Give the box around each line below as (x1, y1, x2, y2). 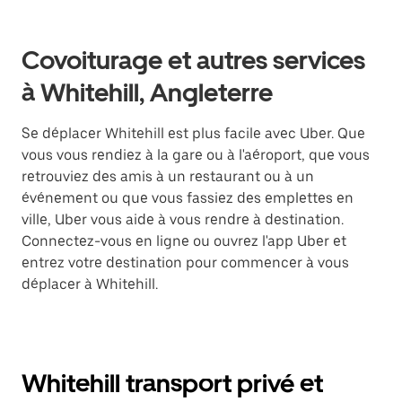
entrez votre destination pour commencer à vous (22, 254, 349, 271)
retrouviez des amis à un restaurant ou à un (22, 168, 314, 185)
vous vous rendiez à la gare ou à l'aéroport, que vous (22, 146, 370, 163)
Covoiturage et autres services (22, 45, 365, 75)
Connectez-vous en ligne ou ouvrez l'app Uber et (22, 232, 346, 249)
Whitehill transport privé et (22, 368, 323, 398)
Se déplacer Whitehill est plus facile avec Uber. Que (22, 125, 365, 142)
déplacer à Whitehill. (22, 275, 158, 293)
